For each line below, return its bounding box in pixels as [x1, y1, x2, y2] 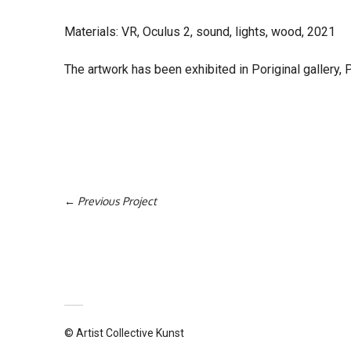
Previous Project [78, 194, 157, 208]
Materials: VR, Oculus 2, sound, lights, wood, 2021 [64, 24, 335, 39]
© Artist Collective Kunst [64, 326, 184, 339]
